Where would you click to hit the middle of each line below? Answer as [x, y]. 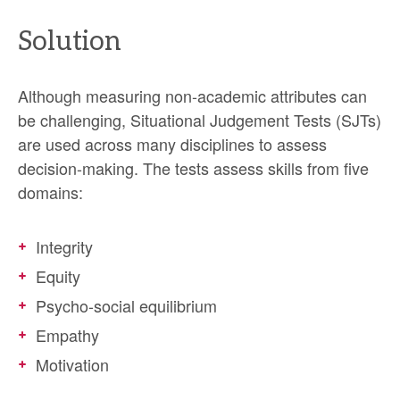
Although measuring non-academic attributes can [192, 96]
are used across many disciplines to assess [172, 144]
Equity [58, 276]
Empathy [67, 335]
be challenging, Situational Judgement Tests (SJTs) [200, 120]
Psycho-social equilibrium [126, 305]
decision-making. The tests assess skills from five [193, 168]
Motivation [72, 364]
